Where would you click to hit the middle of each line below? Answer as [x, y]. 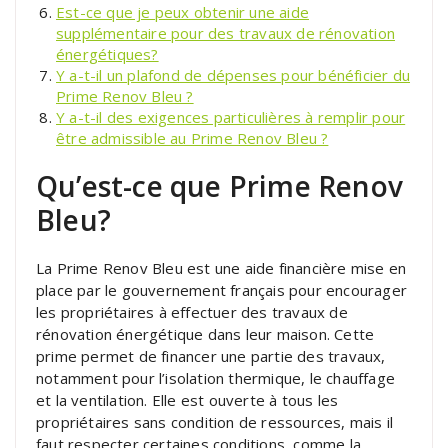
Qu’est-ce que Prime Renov [220, 185]
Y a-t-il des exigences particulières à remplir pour [231, 116]
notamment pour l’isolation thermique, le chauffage [216, 377]
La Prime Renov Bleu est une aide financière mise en [221, 267]
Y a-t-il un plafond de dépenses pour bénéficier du [233, 74]
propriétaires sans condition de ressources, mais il [215, 421]
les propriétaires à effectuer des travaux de [192, 311]
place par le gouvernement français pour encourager [222, 289]
